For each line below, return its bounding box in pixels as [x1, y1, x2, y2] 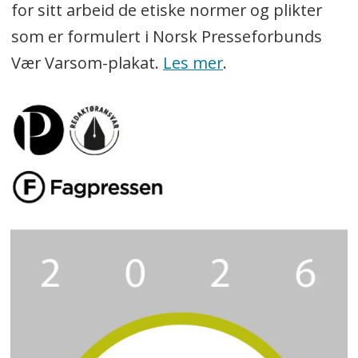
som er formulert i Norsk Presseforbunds [10, 25, 322, 47]
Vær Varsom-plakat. [10, 51, 163, 74]
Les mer [162, 51, 223, 74]
